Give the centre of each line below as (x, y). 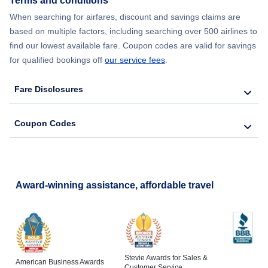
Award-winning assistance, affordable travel (115, 185)
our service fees (135, 60)
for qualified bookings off (57, 60)
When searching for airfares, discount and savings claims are (125, 17)
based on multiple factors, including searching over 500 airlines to (133, 31)
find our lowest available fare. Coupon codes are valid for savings (133, 46)
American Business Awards (60, 262)
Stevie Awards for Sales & (166, 258)
